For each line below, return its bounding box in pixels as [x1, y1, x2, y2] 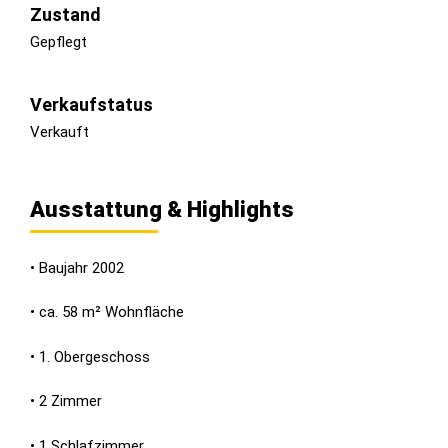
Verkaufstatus [30, 93, 153, 115]
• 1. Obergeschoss [30, 347, 150, 366]
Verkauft [30, 122, 89, 141]
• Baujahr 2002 [30, 258, 124, 277]
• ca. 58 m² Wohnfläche [30, 303, 184, 322]
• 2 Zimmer [30, 392, 102, 411]
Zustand [30, 3, 101, 25]
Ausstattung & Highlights [30, 196, 294, 222]
